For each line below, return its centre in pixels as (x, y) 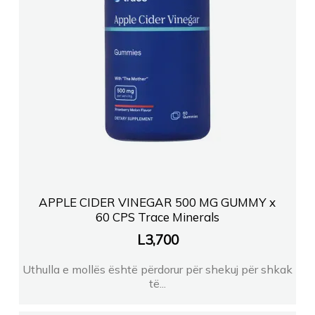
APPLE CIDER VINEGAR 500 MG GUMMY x (157, 202)
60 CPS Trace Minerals (157, 217)
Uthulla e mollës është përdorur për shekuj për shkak (157, 269)
